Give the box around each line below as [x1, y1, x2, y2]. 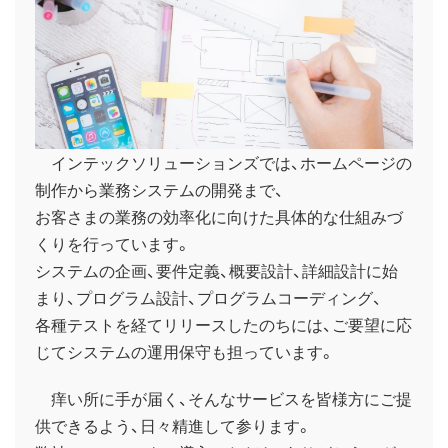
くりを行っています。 [35, 231, 191, 256]
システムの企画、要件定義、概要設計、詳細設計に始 [35, 258, 398, 283]
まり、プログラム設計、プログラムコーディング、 [35, 285, 382, 310]
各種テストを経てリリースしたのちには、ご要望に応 [35, 312, 412, 337]
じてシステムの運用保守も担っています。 [35, 339, 335, 364]
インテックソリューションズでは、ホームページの [35, 150, 412, 175]
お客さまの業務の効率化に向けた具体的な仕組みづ [35, 204, 403, 229]
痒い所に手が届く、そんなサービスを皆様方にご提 [35, 386, 412, 411]
